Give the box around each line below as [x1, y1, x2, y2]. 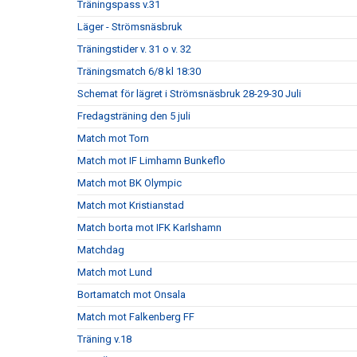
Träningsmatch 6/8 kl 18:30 [77, 65, 201, 77]
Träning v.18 [77, 333, 131, 345]
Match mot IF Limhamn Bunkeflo [77, 155, 226, 167]
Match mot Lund [77, 266, 152, 278]
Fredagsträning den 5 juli [77, 110, 190, 122]
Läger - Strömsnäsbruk [77, 21, 182, 33]
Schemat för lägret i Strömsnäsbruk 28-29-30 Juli [77, 88, 301, 100]
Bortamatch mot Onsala [77, 288, 186, 300]
